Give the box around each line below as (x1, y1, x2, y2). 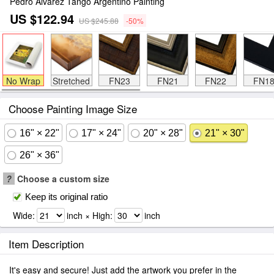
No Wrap (6, 75, 40, 87)
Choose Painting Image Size (9, 101, 137, 116)
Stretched (53, 75, 90, 87)
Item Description (9, 236, 84, 251)
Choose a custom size (15, 172, 109, 185)
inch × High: (67, 209, 113, 221)
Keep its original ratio (25, 191, 108, 202)
